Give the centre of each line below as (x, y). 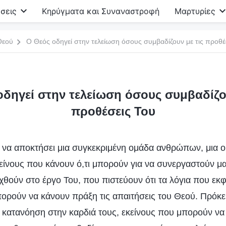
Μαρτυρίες (195, 11)
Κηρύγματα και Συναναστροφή (101, 11)
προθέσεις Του (113, 111)
